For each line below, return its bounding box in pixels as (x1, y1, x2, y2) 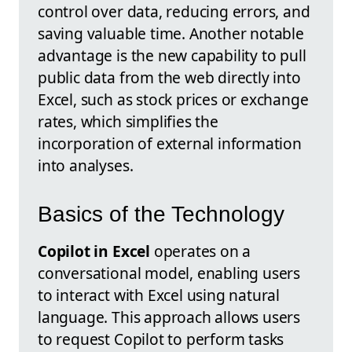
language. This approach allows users (38, 306, 301, 328)
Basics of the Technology (38, 201, 284, 226)
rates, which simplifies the (38, 110, 218, 132)
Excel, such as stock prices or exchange (38, 88, 309, 110)
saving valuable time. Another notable (38, 22, 304, 44)
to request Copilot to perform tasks (38, 328, 284, 350)
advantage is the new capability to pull (38, 44, 306, 66)
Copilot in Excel (38, 240, 150, 262)
